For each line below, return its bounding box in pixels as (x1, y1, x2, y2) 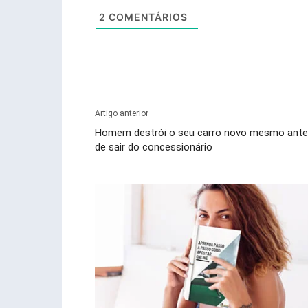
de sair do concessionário (95, 141, 212, 154)
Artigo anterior (95, 109, 148, 119)
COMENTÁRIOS (106, 11, 188, 23)
